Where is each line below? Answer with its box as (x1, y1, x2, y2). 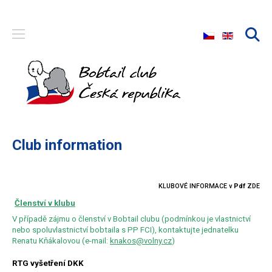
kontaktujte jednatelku (158, 225, 239, 234)
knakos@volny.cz (110, 236, 172, 245)
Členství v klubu (15, 199, 75, 208)
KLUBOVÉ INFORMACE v (158, 182, 234, 190)
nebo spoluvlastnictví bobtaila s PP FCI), (12, 225, 158, 234)
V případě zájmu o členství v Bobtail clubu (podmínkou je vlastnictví (12, 214, 251, 223)
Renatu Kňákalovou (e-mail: (12, 236, 110, 245)
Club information (12, 137, 122, 154)
